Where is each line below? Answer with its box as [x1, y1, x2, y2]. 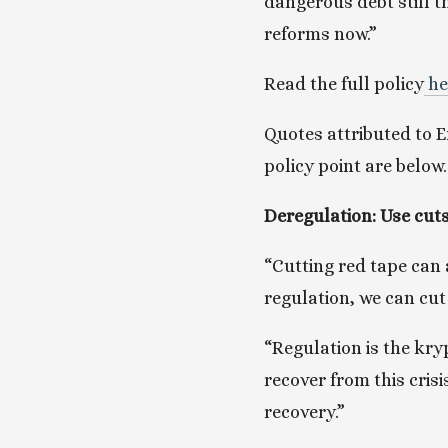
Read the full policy [263, 74, 424, 94]
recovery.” [263, 402, 345, 422]
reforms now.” [263, 24, 377, 44]
